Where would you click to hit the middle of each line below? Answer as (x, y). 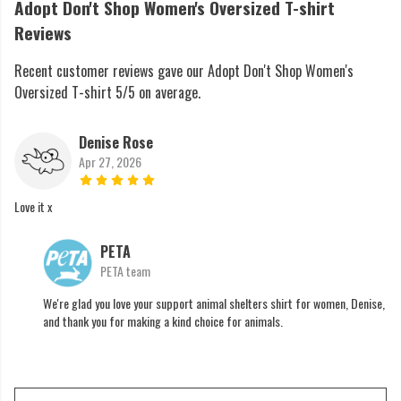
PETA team (125, 271)
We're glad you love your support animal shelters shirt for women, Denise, (214, 303)
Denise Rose (116, 143)
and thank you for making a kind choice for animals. (163, 321)
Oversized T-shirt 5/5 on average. (107, 93)
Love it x (33, 207)
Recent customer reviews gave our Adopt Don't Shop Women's (184, 71)
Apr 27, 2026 (110, 162)
